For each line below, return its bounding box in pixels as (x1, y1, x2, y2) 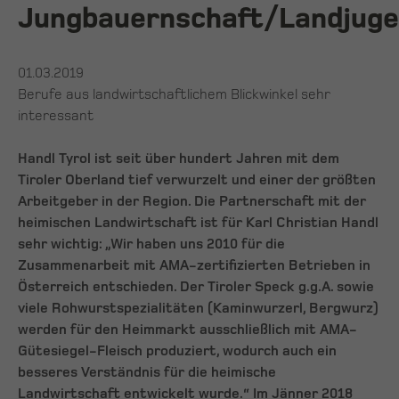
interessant (18, 108, 94, 125)
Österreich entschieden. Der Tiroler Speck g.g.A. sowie (18, 279, 374, 296)
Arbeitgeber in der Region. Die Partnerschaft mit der (18, 193, 366, 210)
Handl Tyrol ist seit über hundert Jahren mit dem (18, 151, 339, 167)
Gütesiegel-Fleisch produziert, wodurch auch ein (18, 343, 337, 360)
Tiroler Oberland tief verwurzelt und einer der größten (18, 172, 376, 189)
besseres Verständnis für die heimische (18, 364, 276, 381)
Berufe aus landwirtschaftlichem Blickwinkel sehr (18, 86, 330, 103)
